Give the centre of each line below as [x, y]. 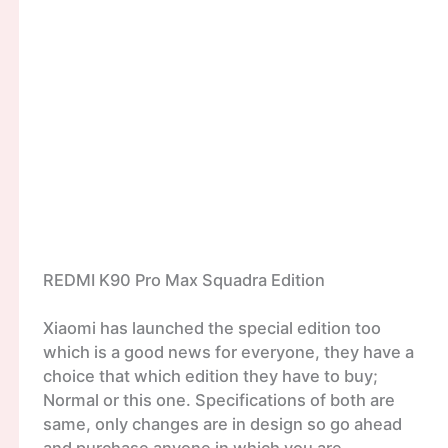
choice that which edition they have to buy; [210, 376]
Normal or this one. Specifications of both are [218, 400]
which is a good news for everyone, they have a [228, 352]
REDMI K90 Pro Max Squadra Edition [183, 279]
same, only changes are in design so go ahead [222, 424]
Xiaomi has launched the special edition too [211, 328]
